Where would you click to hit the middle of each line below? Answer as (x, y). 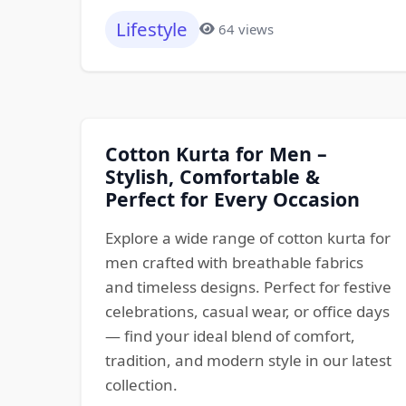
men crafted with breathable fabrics (234, 262)
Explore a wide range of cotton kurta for (247, 237)
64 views (246, 29)
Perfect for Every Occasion (232, 198)
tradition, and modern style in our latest (248, 360)
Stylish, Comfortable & (212, 176)
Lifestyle (152, 29)
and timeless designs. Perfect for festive (248, 286)
